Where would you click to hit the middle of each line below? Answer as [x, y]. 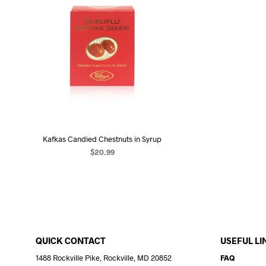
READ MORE [102, 169]
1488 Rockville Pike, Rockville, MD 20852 [104, 258]
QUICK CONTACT [71, 241]
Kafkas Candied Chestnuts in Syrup [102, 139]
